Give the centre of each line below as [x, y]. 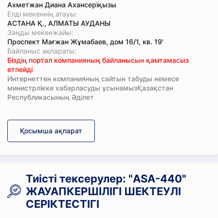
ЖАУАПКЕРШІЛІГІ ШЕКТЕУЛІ [103, 191]
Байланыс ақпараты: [42, 51]
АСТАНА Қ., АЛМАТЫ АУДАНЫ [59, 23]
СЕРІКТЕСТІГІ [63, 204]
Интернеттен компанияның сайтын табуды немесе [93, 79]
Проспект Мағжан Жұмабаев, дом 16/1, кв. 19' [85, 42]
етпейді [20, 69]
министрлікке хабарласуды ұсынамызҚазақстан [90, 88]
